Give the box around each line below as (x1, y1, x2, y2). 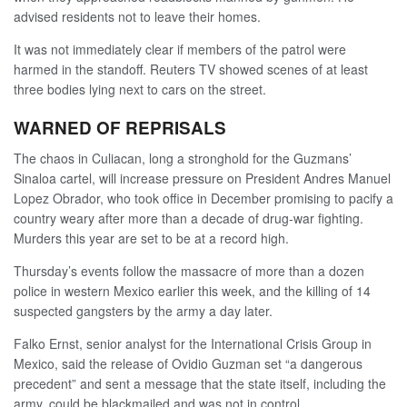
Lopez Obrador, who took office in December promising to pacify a (14, 189, 393, 208)
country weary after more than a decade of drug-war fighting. (14, 209, 363, 228)
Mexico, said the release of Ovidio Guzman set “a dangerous (14, 354, 362, 373)
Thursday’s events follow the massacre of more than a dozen (14, 262, 364, 281)
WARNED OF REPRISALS (14, 114, 226, 140)
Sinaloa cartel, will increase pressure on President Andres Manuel (14, 169, 391, 188)
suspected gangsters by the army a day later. (14, 302, 273, 321)
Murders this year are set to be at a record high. (14, 229, 289, 248)
